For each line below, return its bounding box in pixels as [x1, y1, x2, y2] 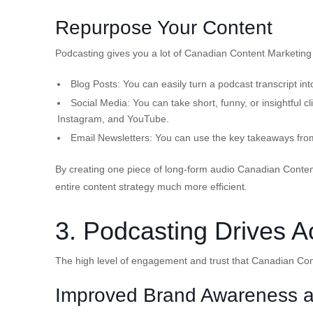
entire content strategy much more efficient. [55, 180, 247, 192]
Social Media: [71, 96, 130, 108]
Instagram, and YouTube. [57, 112, 169, 124]
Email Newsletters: [71, 131, 152, 143]
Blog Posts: [71, 78, 120, 89]
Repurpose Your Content [55, 16, 272, 38]
